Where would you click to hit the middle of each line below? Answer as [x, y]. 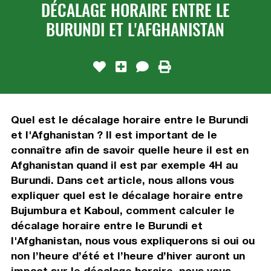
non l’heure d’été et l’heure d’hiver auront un [128, 255]
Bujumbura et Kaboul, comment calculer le [122, 210]
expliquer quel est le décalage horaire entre [127, 195]
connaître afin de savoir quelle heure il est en [129, 149]
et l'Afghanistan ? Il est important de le [114, 134]
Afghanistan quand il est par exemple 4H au [124, 165]
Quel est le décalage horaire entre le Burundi [129, 119]
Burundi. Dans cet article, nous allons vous [122, 180]
